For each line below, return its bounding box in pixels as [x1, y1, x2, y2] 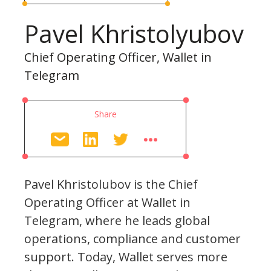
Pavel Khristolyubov [24, 16, 244, 50]
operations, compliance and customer [24, 230, 241, 247]
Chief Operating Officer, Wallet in [24, 48, 212, 65]
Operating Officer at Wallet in [24, 194, 191, 211]
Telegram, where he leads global [24, 212, 210, 229]
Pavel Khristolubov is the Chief [24, 175, 198, 192]
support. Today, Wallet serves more [24, 248, 227, 265]
